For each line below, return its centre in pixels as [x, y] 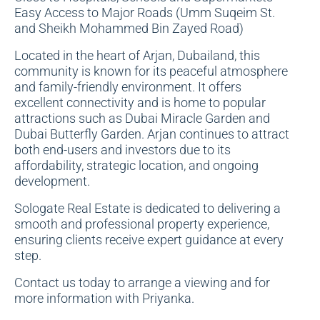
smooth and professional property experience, [142, 224]
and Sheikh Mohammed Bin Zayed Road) [129, 28]
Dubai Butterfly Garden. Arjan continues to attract [152, 134]
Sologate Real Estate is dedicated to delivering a [147, 208]
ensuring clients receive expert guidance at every [149, 240]
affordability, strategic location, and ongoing [136, 165]
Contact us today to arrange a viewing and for [142, 282]
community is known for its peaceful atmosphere [151, 71]
